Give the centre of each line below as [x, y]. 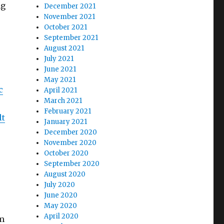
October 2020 [66, 153]
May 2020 [61, 206]
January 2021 [66, 122]
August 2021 [64, 48]
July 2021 [59, 59]
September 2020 [72, 164]
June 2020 [61, 195]
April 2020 [61, 216]
